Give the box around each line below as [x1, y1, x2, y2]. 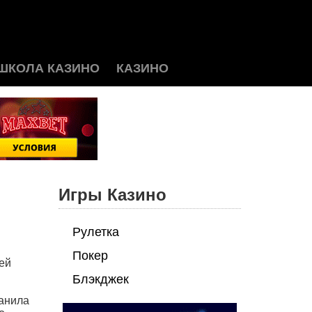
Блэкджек [72, 272, 129, 286]
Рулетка [72, 225, 119, 239]
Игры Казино [58, 185, 166, 204]
